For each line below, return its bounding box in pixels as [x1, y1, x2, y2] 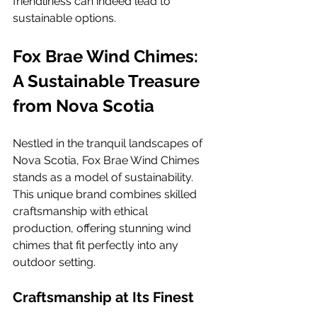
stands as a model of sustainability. [13, 171, 196, 184]
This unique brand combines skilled [13, 188, 200, 201]
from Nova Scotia [13, 96, 154, 116]
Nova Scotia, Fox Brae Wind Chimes [13, 154, 202, 167]
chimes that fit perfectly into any [13, 238, 181, 252]
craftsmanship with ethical [13, 204, 151, 218]
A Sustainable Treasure [13, 71, 204, 91]
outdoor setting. [13, 255, 96, 269]
